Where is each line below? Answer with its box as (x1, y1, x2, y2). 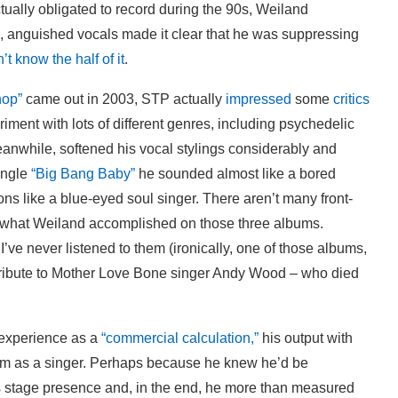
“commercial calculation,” (101, 330, 259, 346)
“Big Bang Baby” (31, 165, 135, 181)
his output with (259, 330, 353, 346)
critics (333, 91, 370, 107)
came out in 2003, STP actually (22, 91, 226, 107)
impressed (226, 91, 291, 107)
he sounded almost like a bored (135, 165, 336, 181)
